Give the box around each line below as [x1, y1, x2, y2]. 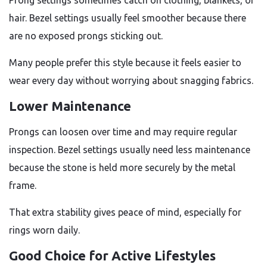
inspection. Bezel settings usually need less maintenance [9, 144, 250, 155]
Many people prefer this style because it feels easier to [9, 57, 241, 68]
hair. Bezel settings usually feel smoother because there [9, 13, 246, 23]
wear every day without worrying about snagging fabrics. [9, 75, 253, 86]
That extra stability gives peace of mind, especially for [9, 207, 241, 218]
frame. [9, 180, 36, 191]
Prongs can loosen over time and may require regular [9, 126, 237, 137]
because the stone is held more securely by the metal [9, 162, 235, 173]
